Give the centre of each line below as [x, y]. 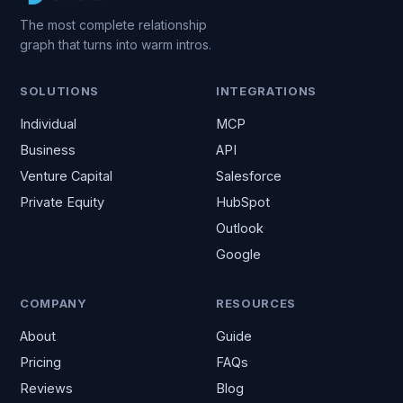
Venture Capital [66, 176]
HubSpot [243, 202]
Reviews [46, 388]
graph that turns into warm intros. [116, 45]
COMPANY [54, 303]
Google [238, 254]
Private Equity [62, 202]
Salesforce [249, 176]
